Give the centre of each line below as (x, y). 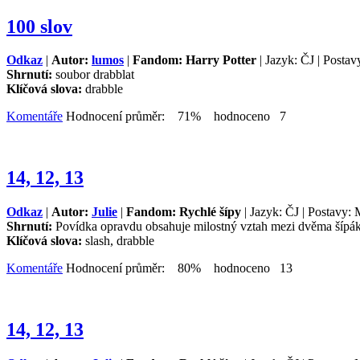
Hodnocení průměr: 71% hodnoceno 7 (174, 117)
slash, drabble (120, 241)
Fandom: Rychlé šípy (184, 212)
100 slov (39, 26)
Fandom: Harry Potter (194, 60)
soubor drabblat (95, 75)
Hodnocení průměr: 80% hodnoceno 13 (178, 268)
